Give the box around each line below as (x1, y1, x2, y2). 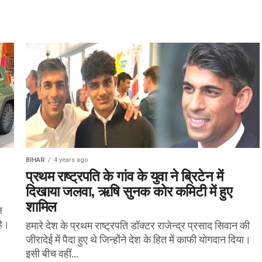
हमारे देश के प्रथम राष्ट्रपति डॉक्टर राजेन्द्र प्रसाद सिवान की (26, 219, 250, 232)
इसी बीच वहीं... (26, 247, 78, 260)
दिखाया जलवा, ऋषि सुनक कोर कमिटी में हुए (26, 180, 232, 201)
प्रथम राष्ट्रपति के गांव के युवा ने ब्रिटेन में (26, 164, 223, 185)
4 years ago (54, 156, 88, 164)
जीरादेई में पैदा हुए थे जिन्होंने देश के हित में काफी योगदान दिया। (26, 233, 251, 246)
